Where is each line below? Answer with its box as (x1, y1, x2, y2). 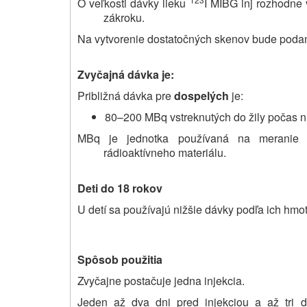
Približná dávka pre (77, 88, 174, 104)
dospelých (174, 88, 229, 104)
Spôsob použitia (77, 251, 162, 268)
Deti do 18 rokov (77, 180, 162, 197)
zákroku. (103, 10, 145, 26)
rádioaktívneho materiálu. (103, 145, 226, 161)
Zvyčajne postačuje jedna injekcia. (77, 273, 245, 289)
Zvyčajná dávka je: (77, 66, 174, 83)
